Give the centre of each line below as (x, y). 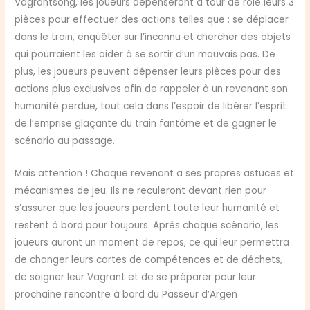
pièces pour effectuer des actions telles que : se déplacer (152, 20)
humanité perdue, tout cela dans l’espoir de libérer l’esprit (151, 107)
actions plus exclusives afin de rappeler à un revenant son (152, 89)
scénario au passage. (65, 141)
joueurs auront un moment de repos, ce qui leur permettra (152, 243)
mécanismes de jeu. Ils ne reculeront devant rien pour (141, 191)
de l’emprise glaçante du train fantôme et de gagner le (146, 124)
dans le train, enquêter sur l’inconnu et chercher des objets (153, 37)
